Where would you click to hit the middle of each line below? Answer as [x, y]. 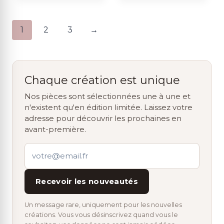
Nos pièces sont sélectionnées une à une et [107, 96]
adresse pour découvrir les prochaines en [103, 118]
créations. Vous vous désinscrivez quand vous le [101, 214]
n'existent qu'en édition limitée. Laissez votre [108, 107]
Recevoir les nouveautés [87, 181]
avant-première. [55, 129]
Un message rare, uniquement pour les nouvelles [103, 204]
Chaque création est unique [102, 80]
